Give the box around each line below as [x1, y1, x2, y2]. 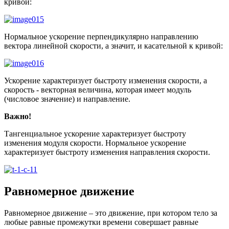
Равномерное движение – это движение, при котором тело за [4, 208, 217, 217]
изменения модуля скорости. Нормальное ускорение [4, 138, 186, 147]
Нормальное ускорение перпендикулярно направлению [4, 32, 198, 41]
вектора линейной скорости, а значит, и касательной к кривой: [4, 41, 223, 50]
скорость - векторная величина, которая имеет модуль [4, 85, 191, 94]
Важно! [4, 111, 31, 121]
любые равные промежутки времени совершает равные [4, 217, 198, 226]
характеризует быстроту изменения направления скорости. [4, 147, 210, 156]
